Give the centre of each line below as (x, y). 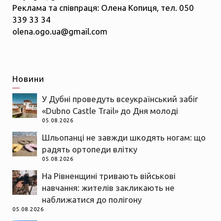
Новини (28, 79)
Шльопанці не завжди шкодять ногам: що (124, 138)
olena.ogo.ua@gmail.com (60, 32)
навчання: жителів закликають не (108, 188)
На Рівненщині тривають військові (109, 176)
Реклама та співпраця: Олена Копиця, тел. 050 (103, 8)
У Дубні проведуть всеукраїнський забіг (120, 99)
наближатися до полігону (92, 200)
